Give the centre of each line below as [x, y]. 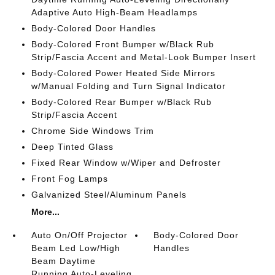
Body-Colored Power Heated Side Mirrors [123, 73]
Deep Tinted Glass [72, 146]
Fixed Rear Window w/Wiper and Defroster [126, 162]
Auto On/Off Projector [79, 235]
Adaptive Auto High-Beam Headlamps [114, 12]
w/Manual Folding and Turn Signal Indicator [128, 86]
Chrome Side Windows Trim [92, 130]
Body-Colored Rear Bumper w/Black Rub [121, 102]
